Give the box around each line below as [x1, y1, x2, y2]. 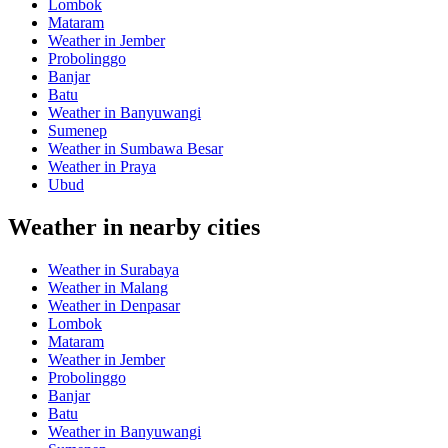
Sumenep [48, 121, 107, 139]
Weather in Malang [48, 278, 168, 296]
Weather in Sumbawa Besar [48, 139, 223, 157]
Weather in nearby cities [8, 213, 260, 240]
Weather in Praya [48, 157, 156, 175]
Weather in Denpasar [48, 296, 180, 314]
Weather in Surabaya [48, 260, 179, 278]
